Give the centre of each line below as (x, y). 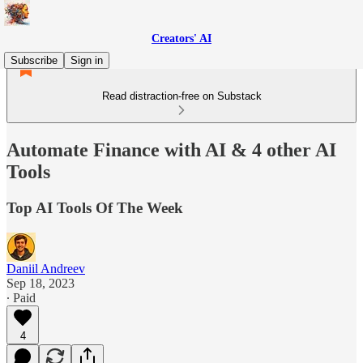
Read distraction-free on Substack (181, 96)
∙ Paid (21, 297)
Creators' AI (181, 38)
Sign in (87, 60)
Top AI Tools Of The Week (95, 207)
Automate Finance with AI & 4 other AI (171, 149)
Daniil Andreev (46, 268)
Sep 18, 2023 (41, 283)
